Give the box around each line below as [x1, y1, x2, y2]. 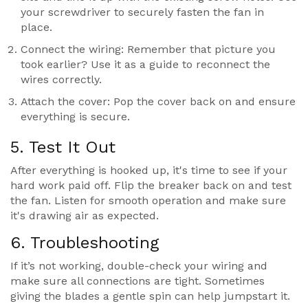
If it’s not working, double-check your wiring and [10, 259, 267, 273]
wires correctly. [21, 73, 102, 87]
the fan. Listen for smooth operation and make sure [10, 194, 286, 208]
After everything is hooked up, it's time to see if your [10, 164, 287, 177]
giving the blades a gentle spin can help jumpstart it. [10, 289, 290, 303]
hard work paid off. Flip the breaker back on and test [10, 179, 291, 192]
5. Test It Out [10, 137, 115, 157]
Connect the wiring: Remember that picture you [21, 43, 276, 56]
